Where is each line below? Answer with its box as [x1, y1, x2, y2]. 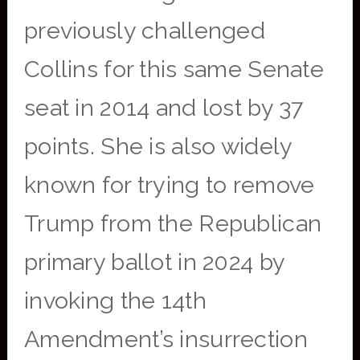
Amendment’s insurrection [23, 325, 308, 353]
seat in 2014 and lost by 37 [23, 94, 304, 121]
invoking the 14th [23, 287, 207, 314]
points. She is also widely [23, 133, 292, 160]
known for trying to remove [23, 171, 315, 198]
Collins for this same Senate [23, 55, 325, 83]
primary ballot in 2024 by [23, 248, 285, 276]
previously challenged [23, 17, 266, 44]
